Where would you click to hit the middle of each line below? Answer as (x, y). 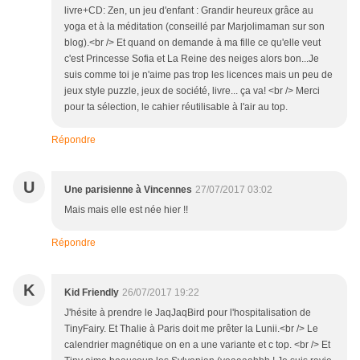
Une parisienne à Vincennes (128, 190)
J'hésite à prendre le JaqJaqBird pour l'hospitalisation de (188, 313)
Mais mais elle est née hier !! (126, 210)
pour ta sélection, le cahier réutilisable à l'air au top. (176, 107)
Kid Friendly (92, 293)
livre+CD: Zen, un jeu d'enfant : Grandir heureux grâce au (189, 11)
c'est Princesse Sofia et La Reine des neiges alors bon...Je (192, 59)
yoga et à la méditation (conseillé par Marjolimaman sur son (194, 27)
